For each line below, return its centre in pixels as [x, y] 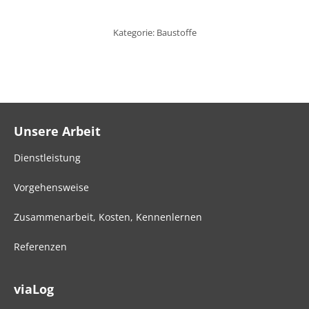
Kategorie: [134, 32]
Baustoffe [176, 32]
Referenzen [40, 247]
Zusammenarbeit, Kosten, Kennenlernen [108, 217]
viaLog [34, 289]
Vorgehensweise [51, 187]
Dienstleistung [47, 158]
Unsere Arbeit [57, 131]
